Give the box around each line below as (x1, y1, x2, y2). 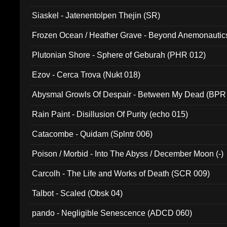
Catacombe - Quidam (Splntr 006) (32, 130, 153, 138)
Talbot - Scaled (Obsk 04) (32, 189, 123, 198)
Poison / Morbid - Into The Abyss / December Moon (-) (32, 149, 224, 158)
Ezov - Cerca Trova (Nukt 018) (32, 70, 141, 79)
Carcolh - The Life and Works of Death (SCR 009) (32, 169, 210, 178)
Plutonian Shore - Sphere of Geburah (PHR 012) (32, 51, 206, 59)
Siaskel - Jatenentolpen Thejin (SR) (32, 11, 161, 20)
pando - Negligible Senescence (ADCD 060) (32, 209, 193, 217)
